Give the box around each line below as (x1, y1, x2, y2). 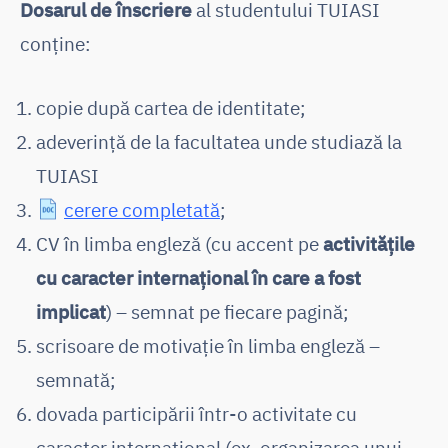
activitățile (323, 230, 415, 256)
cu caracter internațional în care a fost (36, 264, 361, 290)
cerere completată (64, 196, 220, 222)
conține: (20, 30, 91, 56)
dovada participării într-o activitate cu (36, 400, 357, 426)
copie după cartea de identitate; (36, 94, 306, 120)
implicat (36, 298, 106, 324)
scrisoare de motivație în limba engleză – (36, 332, 380, 358)
